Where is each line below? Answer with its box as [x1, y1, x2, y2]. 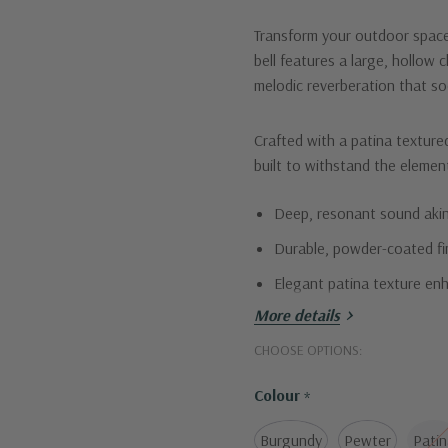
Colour [254, 385, 304, 406]
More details [254, 305, 340, 326]
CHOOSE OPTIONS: [254, 341, 362, 360]
